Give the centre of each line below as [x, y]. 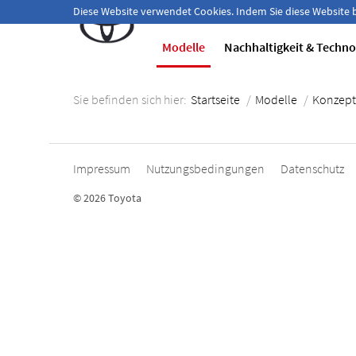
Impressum [102, 168]
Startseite [215, 99]
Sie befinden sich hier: [130, 99]
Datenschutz [312, 168]
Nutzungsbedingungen [205, 168]
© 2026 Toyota [107, 198]
